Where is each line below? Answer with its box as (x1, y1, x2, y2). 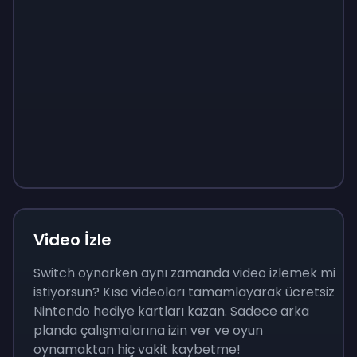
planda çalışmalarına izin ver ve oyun (33, 321, 263, 339)
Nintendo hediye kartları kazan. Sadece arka (33, 302, 309, 320)
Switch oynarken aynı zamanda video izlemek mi (33, 264, 335, 282)
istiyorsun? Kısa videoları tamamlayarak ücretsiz (33, 283, 335, 301)
